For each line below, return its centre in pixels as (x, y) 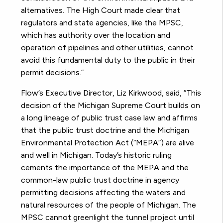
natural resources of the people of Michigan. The (109, 205)
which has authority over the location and (96, 35)
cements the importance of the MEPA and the (105, 168)
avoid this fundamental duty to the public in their (108, 60)
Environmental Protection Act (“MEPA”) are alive (108, 143)
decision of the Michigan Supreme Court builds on (111, 106)
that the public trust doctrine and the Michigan (105, 130)
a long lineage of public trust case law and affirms (109, 118)
